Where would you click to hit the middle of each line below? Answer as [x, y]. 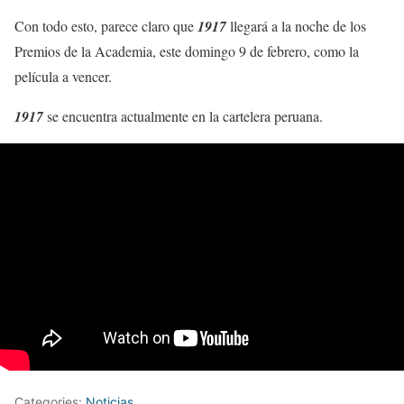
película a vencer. [63, 76]
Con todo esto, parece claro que [106, 25]
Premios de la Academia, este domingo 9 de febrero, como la [187, 50]
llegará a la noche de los [296, 25]
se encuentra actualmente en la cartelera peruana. [183, 115]
